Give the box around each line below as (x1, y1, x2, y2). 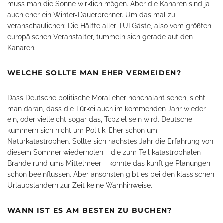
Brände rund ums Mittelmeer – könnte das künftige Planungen (7, 159, 210, 167)
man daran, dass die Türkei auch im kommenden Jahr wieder (7, 105, 206, 112)
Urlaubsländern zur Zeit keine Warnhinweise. (7, 181, 152, 189)
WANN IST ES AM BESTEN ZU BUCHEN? (7, 206, 172, 215)
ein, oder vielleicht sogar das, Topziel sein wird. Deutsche (7, 115, 192, 123)
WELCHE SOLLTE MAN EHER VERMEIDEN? (7, 68, 182, 77)
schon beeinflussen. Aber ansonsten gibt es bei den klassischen (7, 170, 214, 178)
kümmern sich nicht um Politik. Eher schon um (7, 126, 157, 134)
